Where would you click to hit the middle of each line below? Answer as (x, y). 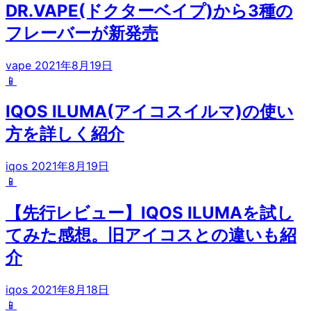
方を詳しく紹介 (65, 134)
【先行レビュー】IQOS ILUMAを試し (150, 213)
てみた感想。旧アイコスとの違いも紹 (151, 235)
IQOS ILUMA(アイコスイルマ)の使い (150, 112)
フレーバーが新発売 (82, 33)
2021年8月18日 (70, 290)
